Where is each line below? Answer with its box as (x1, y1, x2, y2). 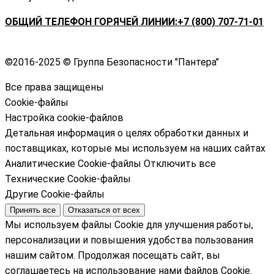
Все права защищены (5, 81, 104, 93)
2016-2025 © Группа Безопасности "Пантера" (13, 56, 219, 68)
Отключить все (144, 157, 216, 169)
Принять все (10, 205, 56, 215)
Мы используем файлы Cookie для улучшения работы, (5, 218, 253, 231)
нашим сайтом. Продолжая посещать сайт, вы (5, 249, 220, 261)
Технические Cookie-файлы (5, 172, 131, 185)
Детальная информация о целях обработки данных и (5, 127, 248, 139)
